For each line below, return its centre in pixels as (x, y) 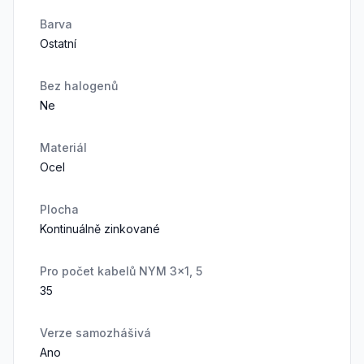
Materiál (63, 147)
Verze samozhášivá (95, 333)
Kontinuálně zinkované (100, 229)
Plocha (59, 209)
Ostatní (58, 43)
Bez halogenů (79, 86)
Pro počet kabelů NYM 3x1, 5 (121, 271)
